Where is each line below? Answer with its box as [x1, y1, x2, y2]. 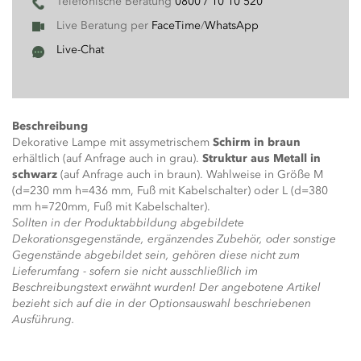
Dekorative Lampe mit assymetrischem [12, 135, 213, 149]
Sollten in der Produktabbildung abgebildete [12, 216, 244, 230]
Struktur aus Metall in [202, 151, 321, 165]
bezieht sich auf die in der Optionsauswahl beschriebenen [12, 297, 311, 310]
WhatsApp [205, 19, 259, 32]
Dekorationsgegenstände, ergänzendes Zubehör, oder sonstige [12, 232, 336, 246]
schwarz [12, 168, 57, 181]
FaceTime [151, 19, 201, 32]
